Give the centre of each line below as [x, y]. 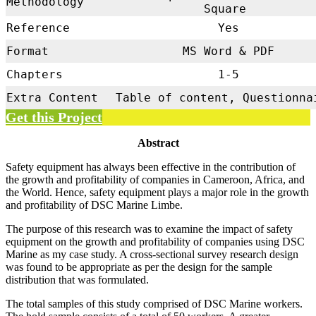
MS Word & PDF [225, 51]
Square [225, 9]
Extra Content [52, 98]
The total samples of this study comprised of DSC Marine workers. [154, 304]
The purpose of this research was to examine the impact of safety [149, 229]
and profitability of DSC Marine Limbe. [94, 205]
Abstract [158, 143]
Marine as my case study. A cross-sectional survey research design [152, 255]
